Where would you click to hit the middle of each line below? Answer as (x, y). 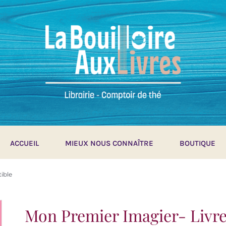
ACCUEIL (25, 143)
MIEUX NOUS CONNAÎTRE (109, 143)
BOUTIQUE (198, 143)
